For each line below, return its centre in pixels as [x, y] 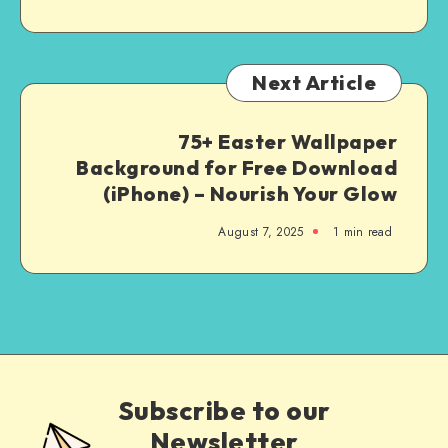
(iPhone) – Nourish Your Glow [250, 193]
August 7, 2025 [261, 231]
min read [365, 231]
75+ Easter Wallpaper [287, 141]
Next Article [314, 82]
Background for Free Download [236, 167]
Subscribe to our [224, 410]
